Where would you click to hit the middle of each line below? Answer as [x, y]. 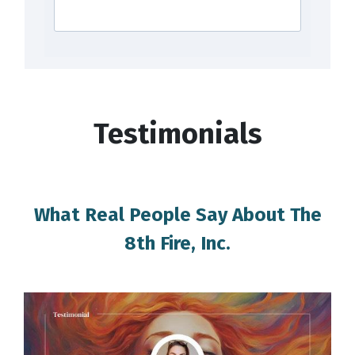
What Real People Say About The [177, 214]
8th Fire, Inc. [177, 243]
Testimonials [177, 134]
